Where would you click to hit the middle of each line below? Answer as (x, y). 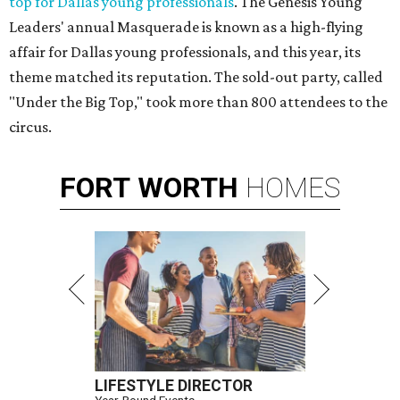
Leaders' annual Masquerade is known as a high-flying (186, 27)
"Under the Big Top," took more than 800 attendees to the (198, 102)
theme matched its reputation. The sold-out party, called (196, 77)
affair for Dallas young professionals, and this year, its (185, 52)
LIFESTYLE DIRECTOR (174, 386)
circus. (30, 127)
